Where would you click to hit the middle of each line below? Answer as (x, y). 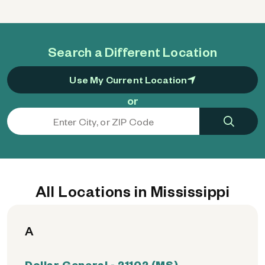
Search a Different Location (132, 51)
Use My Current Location (128, 80)
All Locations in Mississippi (132, 191)
